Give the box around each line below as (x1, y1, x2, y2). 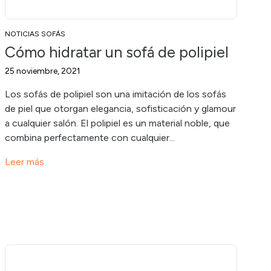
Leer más (5, 155, 44, 168)
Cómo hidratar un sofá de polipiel (5, 42, 229, 61)
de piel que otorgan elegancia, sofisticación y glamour (5, 102, 236, 114)
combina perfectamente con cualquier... (5, 131, 175, 143)
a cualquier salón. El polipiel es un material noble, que (5, 117, 230, 129)
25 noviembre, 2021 (5, 65, 80, 76)
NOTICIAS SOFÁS (5, 29, 65, 38)
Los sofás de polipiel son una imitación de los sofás (5, 88, 226, 100)
